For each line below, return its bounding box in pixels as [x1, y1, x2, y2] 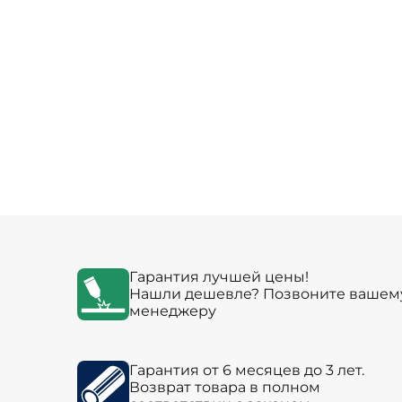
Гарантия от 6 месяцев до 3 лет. [128, 361, 364, 379]
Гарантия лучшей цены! [128, 268, 309, 286]
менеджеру [128, 302, 216, 320]
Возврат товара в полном [128, 378, 320, 396]
